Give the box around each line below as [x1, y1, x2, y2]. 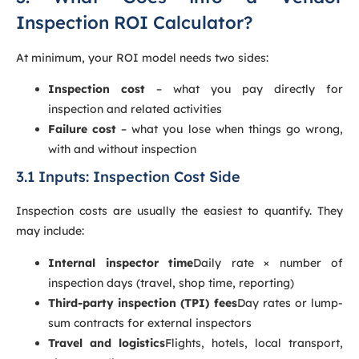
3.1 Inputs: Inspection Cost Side [16, 167, 240, 187]
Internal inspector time [48, 255, 193, 270]
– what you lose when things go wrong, [116, 122, 344, 137]
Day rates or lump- [236, 295, 343, 310]
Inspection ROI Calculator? [16, 11, 252, 34]
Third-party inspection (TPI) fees [48, 295, 237, 310]
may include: [16, 224, 84, 239]
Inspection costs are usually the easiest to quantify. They [16, 204, 343, 219]
